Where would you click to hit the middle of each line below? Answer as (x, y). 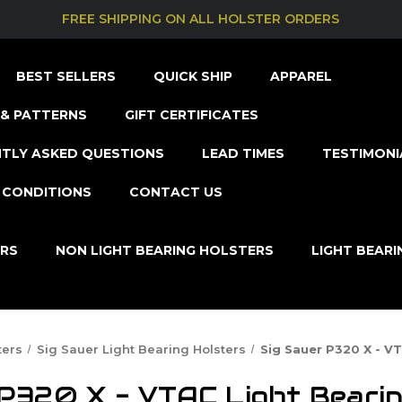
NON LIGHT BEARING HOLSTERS (165, 250)
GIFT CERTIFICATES (192, 114)
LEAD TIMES (243, 153)
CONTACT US (176, 192)
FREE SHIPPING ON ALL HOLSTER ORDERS (201, 18)
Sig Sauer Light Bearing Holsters (142, 349)
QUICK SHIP (193, 76)
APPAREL (301, 76)
